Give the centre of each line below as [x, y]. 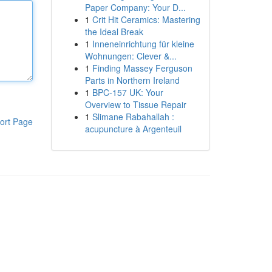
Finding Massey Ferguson [142, 68]
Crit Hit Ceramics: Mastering [146, 19]
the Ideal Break [114, 32]
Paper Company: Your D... [135, 7]
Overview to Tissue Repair [135, 104]
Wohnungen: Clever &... [131, 56]
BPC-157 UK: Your [127, 92]
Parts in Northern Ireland [132, 80]
